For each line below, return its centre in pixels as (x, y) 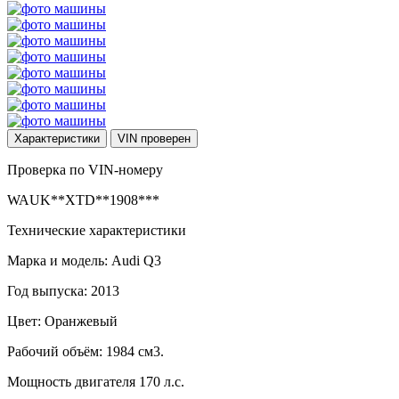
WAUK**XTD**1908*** (83, 199)
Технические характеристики (97, 230)
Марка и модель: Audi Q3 (84, 260)
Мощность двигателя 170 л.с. (96, 381)
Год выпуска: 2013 (63, 290)
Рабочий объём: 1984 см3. (85, 351)
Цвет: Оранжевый (62, 321)
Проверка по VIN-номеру (85, 169)
